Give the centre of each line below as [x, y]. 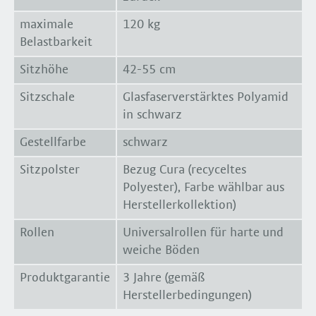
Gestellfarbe [53, 143]
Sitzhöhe [44, 70]
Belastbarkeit [56, 43]
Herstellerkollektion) [180, 206]
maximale [47, 25]
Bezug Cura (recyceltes [184, 170]
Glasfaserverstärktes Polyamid [206, 98]
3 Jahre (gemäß [164, 278]
